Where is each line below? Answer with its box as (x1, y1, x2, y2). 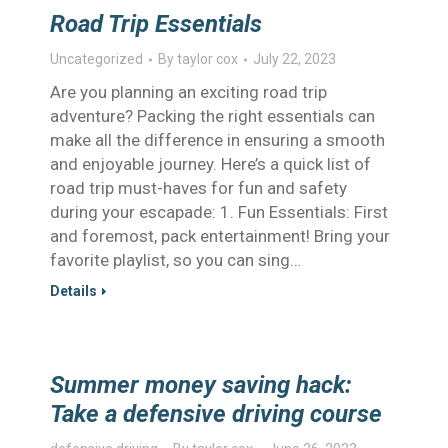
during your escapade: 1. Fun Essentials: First (50, 202, 388, 222)
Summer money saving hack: (50, 371, 352, 399)
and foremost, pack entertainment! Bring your (50, 226, 390, 246)
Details (50, 283, 97, 299)
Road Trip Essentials (50, 10, 262, 38)
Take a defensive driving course (50, 400, 382, 428)
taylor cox (177, 51, 238, 67)
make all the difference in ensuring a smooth (50, 130, 385, 150)
